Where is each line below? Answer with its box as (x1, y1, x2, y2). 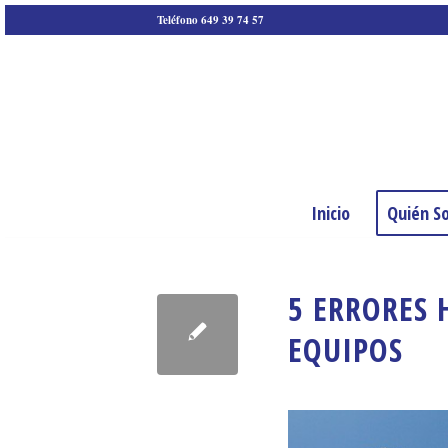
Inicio (311, 201, 350, 225)
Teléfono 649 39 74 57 (157, 12, 264, 28)
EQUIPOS (288, 328, 403, 371)
